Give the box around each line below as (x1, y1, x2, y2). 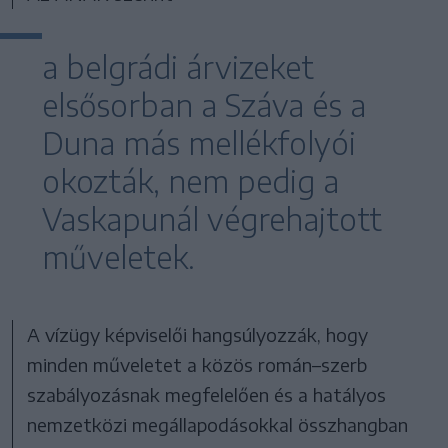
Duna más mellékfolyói (42, 124, 356, 163)
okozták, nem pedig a (42, 162, 339, 201)
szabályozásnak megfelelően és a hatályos (27, 383, 387, 407)
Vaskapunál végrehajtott (42, 200, 382, 239)
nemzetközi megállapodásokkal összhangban (27, 413, 409, 437)
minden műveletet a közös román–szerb (27, 353, 368, 377)
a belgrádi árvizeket (42, 48, 314, 87)
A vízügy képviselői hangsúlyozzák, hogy (27, 323, 369, 347)
